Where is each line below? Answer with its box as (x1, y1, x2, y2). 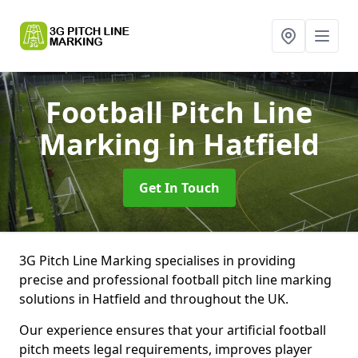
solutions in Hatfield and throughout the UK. (19, 290, 292, 308)
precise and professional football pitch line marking (19, 271, 332, 288)
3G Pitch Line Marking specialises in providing (19, 252, 296, 269)
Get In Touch (138, 179, 220, 197)
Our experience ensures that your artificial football (19, 321, 326, 339)
